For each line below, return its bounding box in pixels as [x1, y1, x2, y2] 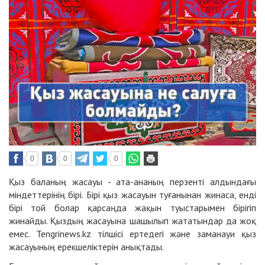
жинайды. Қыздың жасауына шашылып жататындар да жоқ [9, 214, 256, 227]
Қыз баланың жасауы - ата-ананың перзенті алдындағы [9, 175, 256, 188]
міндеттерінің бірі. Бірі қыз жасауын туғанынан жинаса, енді [9, 188, 256, 201]
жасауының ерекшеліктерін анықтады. [9, 240, 164, 253]
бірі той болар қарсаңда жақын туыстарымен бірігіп [9, 201, 256, 214]
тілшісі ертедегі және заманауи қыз [91, 227, 257, 240]
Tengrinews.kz [35, 227, 91, 240]
